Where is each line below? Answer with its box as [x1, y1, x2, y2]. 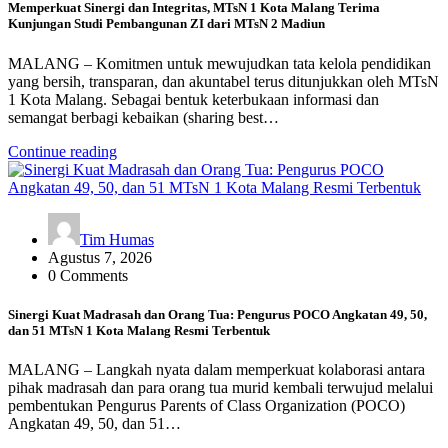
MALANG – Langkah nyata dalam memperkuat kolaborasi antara [8, 360, 425, 378]
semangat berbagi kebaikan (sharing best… [8, 108, 279, 126]
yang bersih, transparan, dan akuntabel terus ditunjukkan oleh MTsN [8, 72, 439, 90]
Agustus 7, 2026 [48, 248, 152, 266]
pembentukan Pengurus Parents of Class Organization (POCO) [8, 396, 405, 414]
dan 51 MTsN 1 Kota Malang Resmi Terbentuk [8, 322, 270, 338]
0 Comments [48, 266, 128, 284]
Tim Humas [80, 230, 154, 248]
